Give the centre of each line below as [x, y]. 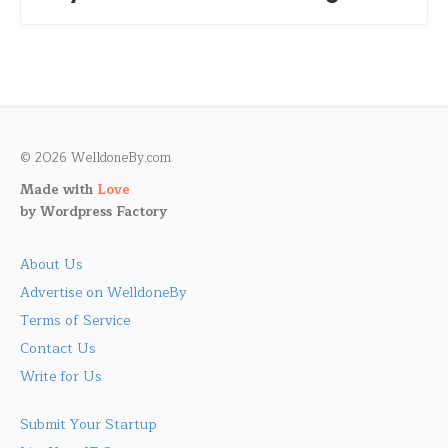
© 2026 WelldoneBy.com [95, 158]
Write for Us [61, 377]
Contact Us [58, 349]
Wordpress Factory [103, 212]
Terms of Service [75, 321]
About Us [51, 265]
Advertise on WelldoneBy [103, 293]
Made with [58, 190]
